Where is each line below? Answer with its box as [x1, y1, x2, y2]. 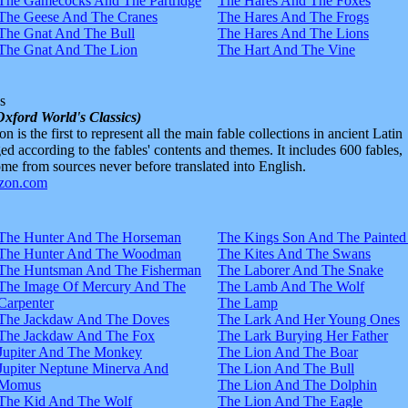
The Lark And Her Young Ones [218, 311, 400, 327]
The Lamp [218, 294, 278, 311]
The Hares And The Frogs [218, 8, 369, 25]
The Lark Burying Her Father [218, 327, 388, 343]
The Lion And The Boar [218, 343, 358, 360]
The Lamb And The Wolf [218, 278, 364, 294]
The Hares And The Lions [218, 25, 369, 41]
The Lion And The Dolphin [218, 376, 377, 393]
